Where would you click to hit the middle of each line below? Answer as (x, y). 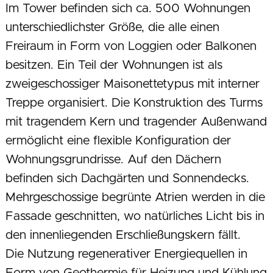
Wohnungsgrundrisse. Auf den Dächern (113, 160)
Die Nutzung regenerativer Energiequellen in (126, 254)
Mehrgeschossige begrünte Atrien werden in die (135, 198)
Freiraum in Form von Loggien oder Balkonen (131, 47)
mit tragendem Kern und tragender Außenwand (136, 122)
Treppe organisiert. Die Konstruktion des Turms (134, 103)
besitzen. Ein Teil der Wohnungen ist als (114, 66)
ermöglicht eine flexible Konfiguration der (118, 141)
